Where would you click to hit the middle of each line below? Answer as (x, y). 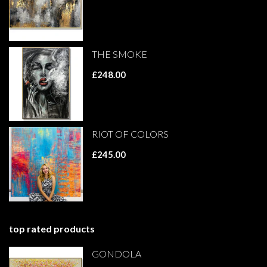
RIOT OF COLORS (131, 134)
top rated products (52, 228)
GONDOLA (117, 253)
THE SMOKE (120, 54)
